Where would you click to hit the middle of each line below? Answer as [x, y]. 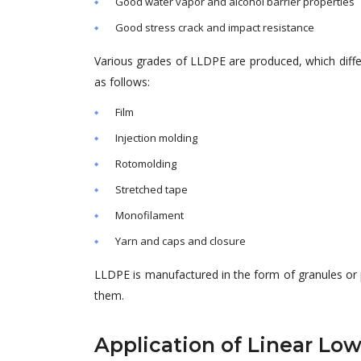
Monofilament [149, 215]
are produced [264, 61]
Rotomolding [146, 164]
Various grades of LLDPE [162, 61]
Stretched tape [151, 189]
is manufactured [176, 274]
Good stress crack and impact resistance [215, 27]
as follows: [122, 82]
